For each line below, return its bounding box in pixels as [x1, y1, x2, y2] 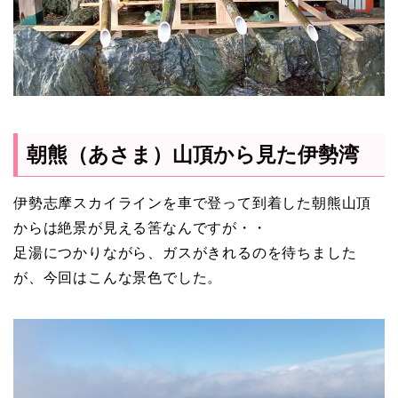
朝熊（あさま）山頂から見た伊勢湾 [27, 143, 359, 166]
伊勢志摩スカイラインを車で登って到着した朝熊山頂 [13, 195, 372, 211]
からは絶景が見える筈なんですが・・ [13, 220, 267, 235]
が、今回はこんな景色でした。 [13, 270, 223, 285]
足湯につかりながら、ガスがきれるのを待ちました [13, 245, 357, 260]
